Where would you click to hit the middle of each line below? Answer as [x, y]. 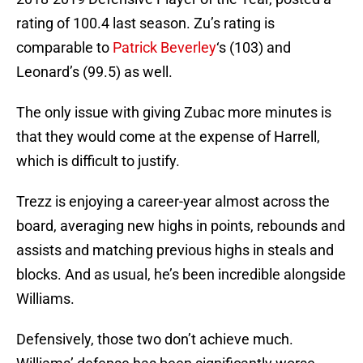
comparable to [64, 48]
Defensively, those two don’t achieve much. [155, 340]
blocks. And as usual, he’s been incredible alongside [181, 275]
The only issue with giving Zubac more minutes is [174, 113]
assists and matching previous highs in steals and [175, 250]
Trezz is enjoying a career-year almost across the [173, 202]
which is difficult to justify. [98, 161]
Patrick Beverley [164, 48]
